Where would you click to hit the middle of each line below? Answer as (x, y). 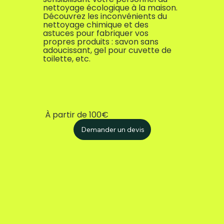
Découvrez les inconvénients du (105, 16)
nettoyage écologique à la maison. (110, 7)
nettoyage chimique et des (96, 24)
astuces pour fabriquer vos (96, 33)
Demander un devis (112, 129)
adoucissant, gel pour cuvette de (107, 50)
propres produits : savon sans (101, 41)
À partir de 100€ (77, 115)
